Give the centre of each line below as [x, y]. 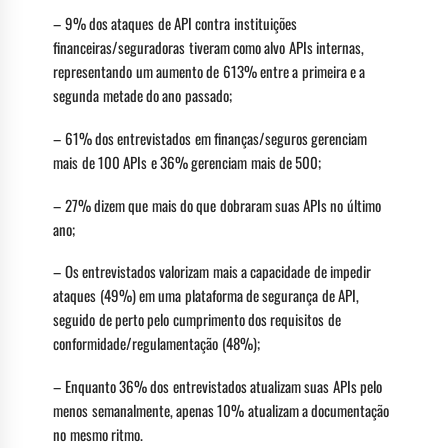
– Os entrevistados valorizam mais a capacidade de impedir [212, 271]
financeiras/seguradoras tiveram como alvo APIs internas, [208, 47]
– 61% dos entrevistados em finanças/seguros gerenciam [210, 137]
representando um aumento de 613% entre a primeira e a [209, 71]
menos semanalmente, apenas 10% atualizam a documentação [221, 410]
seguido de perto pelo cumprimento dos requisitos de [197, 319]
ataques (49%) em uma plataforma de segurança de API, [206, 295]
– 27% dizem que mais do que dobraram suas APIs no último [217, 204]
